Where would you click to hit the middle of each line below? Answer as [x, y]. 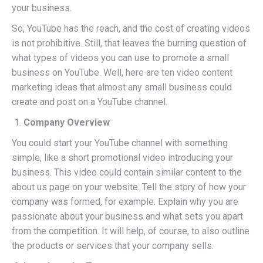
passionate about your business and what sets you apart [127, 216]
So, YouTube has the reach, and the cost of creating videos [131, 28]
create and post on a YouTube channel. [90, 102]
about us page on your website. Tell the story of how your [129, 187]
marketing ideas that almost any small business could [122, 87]
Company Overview [67, 122]
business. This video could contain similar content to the [127, 172]
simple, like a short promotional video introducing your [122, 158]
